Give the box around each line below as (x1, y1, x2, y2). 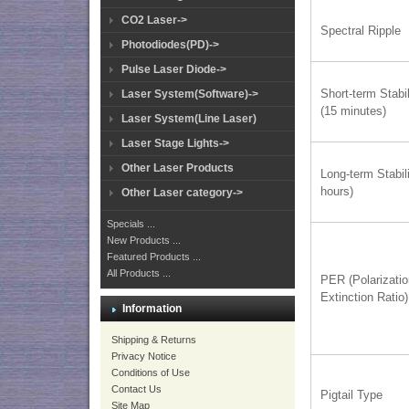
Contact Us (111, 383, 162, 394)
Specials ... (107, 218, 155, 229)
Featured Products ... (107, 251, 201, 262)
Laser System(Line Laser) (121, 112, 257, 125)
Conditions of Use (111, 367, 190, 378)
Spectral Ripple (320, 23, 402, 37)
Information (122, 302, 182, 315)
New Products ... (107, 235, 181, 246)
